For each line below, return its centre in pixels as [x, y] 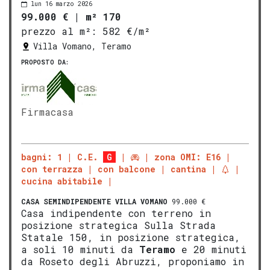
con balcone [127, 169]
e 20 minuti [211, 250]
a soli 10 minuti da [80, 250]
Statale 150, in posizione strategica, [131, 237]
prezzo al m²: [59, 31]
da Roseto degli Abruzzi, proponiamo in [133, 262]
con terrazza [52, 169]
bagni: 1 [42, 157]
